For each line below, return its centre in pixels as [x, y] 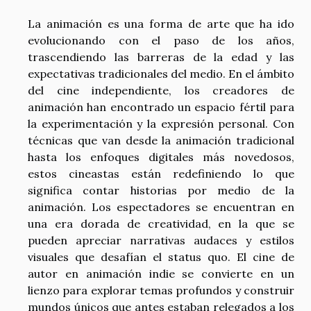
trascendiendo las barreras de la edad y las [161, 57]
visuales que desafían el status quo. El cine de [161, 257]
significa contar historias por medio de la [161, 190]
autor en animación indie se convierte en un [161, 273]
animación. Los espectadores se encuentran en [161, 207]
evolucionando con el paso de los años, [161, 40]
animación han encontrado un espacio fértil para [161, 107]
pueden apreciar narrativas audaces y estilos [161, 240]
